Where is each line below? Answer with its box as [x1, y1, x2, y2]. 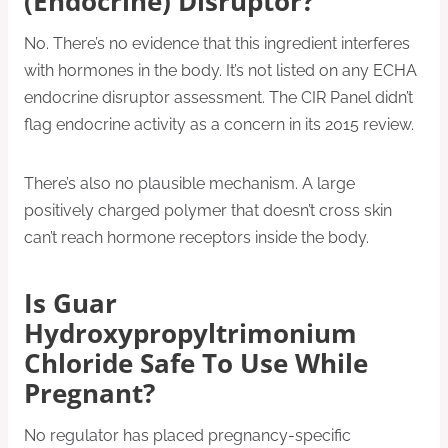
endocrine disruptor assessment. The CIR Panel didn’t [24, 88, 413, 108]
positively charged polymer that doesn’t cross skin [24, 201, 392, 221]
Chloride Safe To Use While [24, 346, 368, 382]
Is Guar [24, 286, 117, 322]
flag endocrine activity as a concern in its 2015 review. [24, 115, 414, 135]
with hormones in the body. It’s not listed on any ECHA [24, 61, 417, 81]
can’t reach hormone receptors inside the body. [24, 228, 369, 248]
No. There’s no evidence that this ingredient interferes [24, 34, 410, 54]
